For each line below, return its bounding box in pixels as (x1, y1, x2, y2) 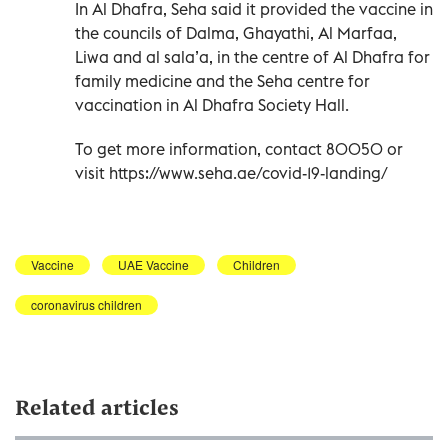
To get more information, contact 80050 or (75, 138, 403, 159)
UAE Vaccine (118, 255, 189, 273)
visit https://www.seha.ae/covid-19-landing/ (75, 162, 388, 183)
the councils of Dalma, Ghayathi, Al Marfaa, (75, 22, 397, 43)
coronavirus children (31, 295, 142, 313)
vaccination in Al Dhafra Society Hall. (75, 94, 349, 115)
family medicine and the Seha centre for (75, 70, 370, 91)
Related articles (15, 398, 179, 421)
